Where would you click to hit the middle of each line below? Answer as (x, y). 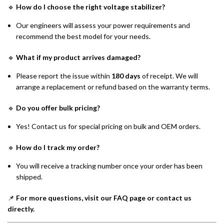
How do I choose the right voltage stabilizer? (90, 7)
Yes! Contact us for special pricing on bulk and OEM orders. (108, 126)
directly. (21, 209)
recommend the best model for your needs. (83, 36)
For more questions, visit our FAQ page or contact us (104, 198)
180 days (126, 76)
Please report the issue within (64, 76)
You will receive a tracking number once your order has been (109, 166)
